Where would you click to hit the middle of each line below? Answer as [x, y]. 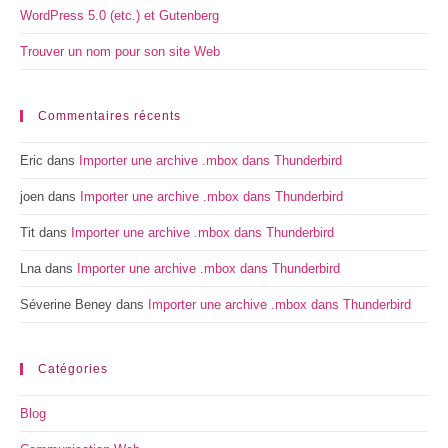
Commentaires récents [109, 116]
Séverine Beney [66, 304]
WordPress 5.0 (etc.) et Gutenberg [119, 15]
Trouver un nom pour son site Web [120, 51]
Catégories [73, 369]
